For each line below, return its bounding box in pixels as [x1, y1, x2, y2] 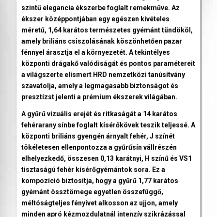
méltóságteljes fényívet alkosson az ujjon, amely [21, 199, 178, 207]
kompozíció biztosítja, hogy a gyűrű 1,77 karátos [21, 177, 178, 185]
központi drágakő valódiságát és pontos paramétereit [21, 60, 195, 68]
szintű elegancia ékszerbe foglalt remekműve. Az [21, 4, 180, 12]
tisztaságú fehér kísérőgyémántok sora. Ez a [21, 166, 165, 173]
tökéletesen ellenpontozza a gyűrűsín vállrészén [21, 143, 177, 151]
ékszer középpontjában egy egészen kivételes [21, 15, 170, 23]
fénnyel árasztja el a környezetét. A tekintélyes [21, 48, 170, 57]
